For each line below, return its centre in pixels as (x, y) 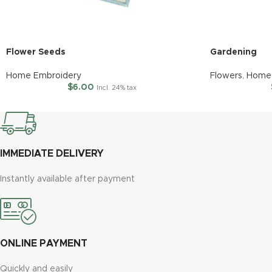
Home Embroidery (44, 76)
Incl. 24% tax (117, 88)
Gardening (233, 52)
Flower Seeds (36, 52)
